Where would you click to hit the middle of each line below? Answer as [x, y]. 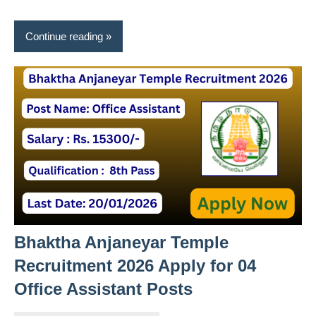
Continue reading [64, 36]
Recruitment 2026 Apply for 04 [135, 265]
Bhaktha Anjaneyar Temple [121, 242]
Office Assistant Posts [103, 288]
